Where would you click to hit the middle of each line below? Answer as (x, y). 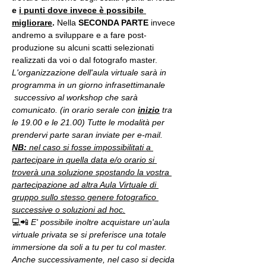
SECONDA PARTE (115, 23)
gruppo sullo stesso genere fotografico (85, 197)
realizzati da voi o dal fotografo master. (85, 60)
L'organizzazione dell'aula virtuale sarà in (90, 72)
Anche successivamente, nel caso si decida (94, 259)
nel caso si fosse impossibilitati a (90, 147)
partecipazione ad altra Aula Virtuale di (85, 185)
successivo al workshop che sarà (76, 97)
